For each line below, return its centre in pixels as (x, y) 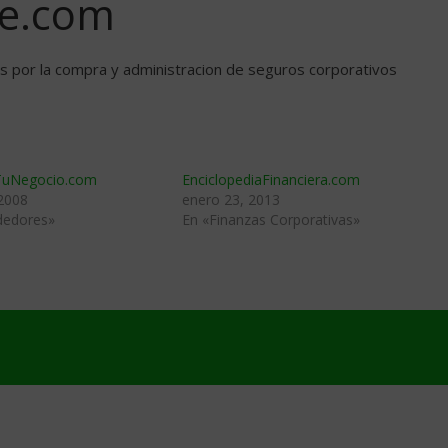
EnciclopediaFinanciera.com (271, 179)
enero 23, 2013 (231, 199)
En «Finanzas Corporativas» (271, 219)
